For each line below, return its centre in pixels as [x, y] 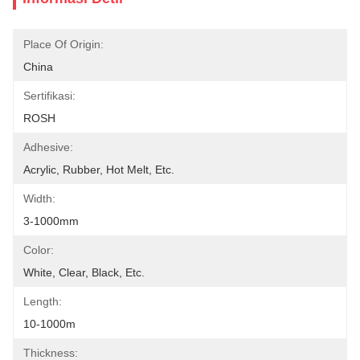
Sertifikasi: [49, 96]
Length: [43, 301]
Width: [39, 198]
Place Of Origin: [63, 44]
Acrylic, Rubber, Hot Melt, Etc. [99, 170]
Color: [39, 250]
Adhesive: [48, 147]
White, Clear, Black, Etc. [84, 272]
